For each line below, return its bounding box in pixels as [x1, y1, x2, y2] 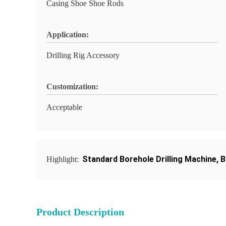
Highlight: [46, 155, 81, 163]
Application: [46, 30, 89, 39]
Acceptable [46, 103, 82, 111]
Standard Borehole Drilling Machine [82, 154, 216, 164]
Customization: [46, 82, 98, 91]
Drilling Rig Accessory [46, 51, 120, 60]
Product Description [36, 206, 124, 217]
